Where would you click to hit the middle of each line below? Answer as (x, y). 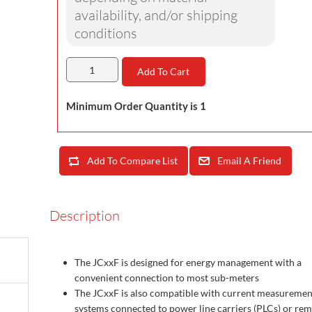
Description (85, 216)
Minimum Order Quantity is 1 (136, 106)
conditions (106, 33)
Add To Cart (164, 72)
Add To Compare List (132, 161)
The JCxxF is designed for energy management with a (188, 263)
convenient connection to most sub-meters (167, 278)
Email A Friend (249, 161)
